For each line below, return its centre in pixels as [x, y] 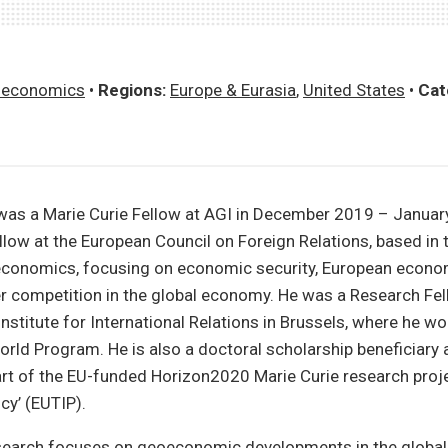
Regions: [132, 90]
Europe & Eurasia [233, 90]
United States [354, 90]
